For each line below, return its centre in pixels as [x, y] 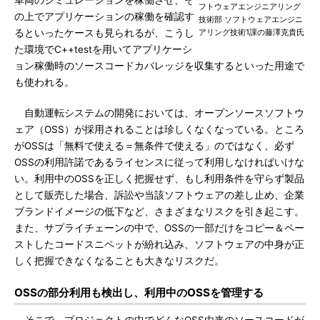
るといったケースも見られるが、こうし [104, 33]
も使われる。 [44, 82]
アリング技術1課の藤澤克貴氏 [251, 32]
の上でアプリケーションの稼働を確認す [104, 16]
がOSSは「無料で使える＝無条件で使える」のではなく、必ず [154, 146]
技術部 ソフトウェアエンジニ [251, 19]
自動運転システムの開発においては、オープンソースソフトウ [159, 113]
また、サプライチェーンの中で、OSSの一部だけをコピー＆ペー [159, 228]
